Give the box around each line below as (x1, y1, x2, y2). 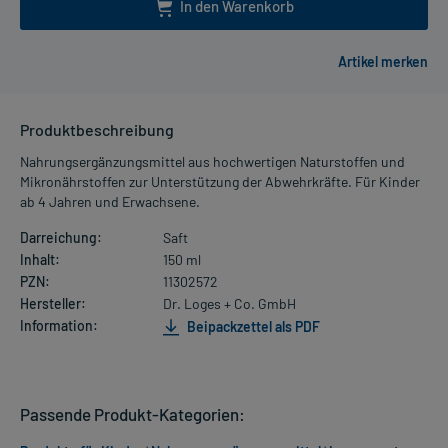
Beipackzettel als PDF (183, 317, 320, 335)
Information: (20, 317, 98, 335)
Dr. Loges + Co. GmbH (162, 295, 296, 313)
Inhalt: (20, 251, 60, 269)
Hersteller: (20, 295, 86, 313)
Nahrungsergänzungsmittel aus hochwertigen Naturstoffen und (20, 153, 405, 171)
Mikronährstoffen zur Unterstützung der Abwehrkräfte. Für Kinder (20, 173, 420, 191)
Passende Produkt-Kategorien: (20, 404, 245, 425)
